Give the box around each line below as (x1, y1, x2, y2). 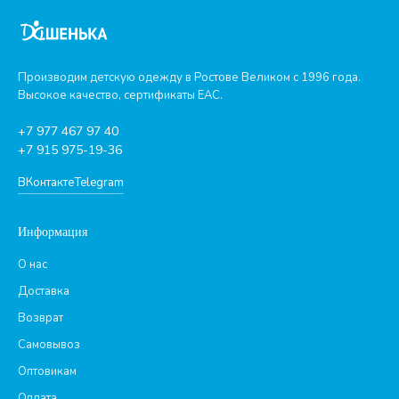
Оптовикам (18, 362, 77, 379)
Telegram (75, 174, 124, 191)
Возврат (18, 309, 63, 326)
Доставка (18, 282, 69, 299)
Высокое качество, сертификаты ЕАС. (18, 86, 223, 103)
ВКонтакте (18, 174, 75, 191)
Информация (18, 223, 87, 240)
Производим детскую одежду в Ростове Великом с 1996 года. (18, 69, 361, 85)
